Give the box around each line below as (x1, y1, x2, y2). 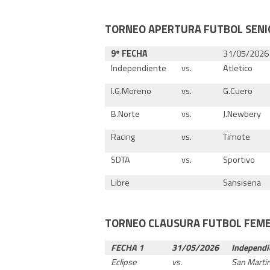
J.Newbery (223, 107, 262, 121)
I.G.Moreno (111, 84, 152, 98)
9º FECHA (111, 46, 148, 60)
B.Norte (111, 107, 140, 121)
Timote (223, 130, 251, 143)
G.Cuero (223, 84, 253, 98)
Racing (111, 130, 136, 143)
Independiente (111, 61, 167, 75)
